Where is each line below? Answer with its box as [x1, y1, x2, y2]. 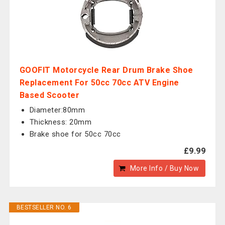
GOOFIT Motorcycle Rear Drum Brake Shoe [19, 65, 193, 75]
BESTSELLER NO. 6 [16, 204, 72, 211]
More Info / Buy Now [130, 164, 199, 172]
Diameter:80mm [29, 105, 85, 115]
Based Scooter [19, 90, 80, 100]
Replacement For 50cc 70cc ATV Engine [19, 78, 179, 87]
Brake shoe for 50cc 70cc [29, 130, 121, 139]
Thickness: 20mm [29, 118, 92, 127]
